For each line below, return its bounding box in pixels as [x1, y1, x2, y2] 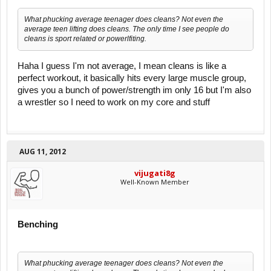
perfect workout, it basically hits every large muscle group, [18, 73, 246, 83]
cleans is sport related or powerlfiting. [24, 34, 146, 44]
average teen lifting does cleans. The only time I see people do [24, 25, 229, 34]
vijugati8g [134, 167, 175, 178]
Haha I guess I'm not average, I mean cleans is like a [18, 60, 226, 71]
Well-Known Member [120, 177, 189, 186]
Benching [18, 219, 58, 229]
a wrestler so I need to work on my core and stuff [18, 97, 210, 107]
